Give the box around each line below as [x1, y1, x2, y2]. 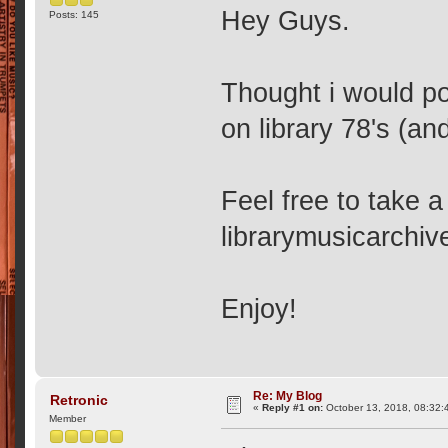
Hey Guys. [221, 6, 351, 36]
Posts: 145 [49, 8, 100, 20]
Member [49, 413, 87, 425]
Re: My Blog [253, 388, 323, 402]
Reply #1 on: [262, 401, 324, 413]
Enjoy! [221, 294, 298, 324]
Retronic [49, 391, 108, 408]
